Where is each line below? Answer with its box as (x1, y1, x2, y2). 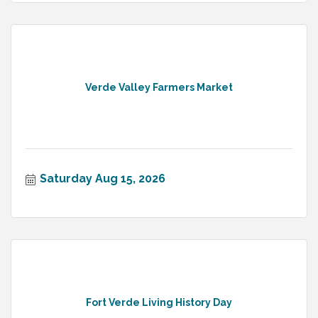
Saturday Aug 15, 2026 (40, 172, 165, 186)
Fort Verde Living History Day (86, 296, 232, 308)
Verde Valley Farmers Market (85, 81, 233, 93)
